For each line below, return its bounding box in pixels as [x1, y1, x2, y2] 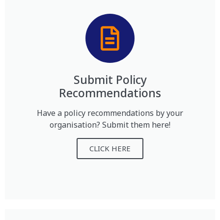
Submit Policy [73, 71, 147, 87]
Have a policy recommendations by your [37, 107, 183, 118]
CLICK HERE [89, 143, 131, 153]
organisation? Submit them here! [50, 119, 170, 130]
